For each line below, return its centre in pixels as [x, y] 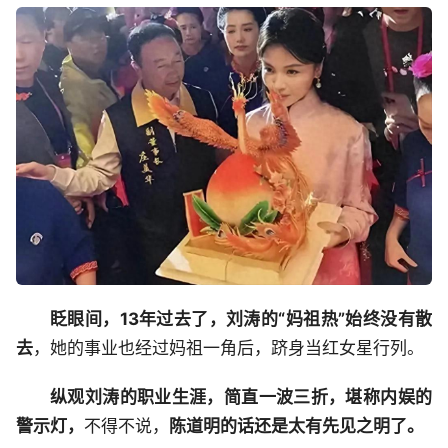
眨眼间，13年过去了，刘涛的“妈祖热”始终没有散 [241, 318]
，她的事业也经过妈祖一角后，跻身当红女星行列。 [228, 347]
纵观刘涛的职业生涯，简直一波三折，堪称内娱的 [241, 396]
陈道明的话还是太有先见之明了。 [296, 425]
